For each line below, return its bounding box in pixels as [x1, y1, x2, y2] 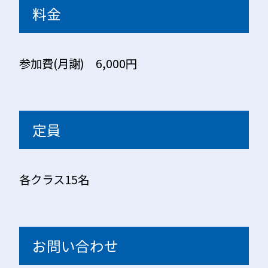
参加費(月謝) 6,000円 [19, 54, 138, 72]
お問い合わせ [32, 234, 119, 256]
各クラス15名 [19, 170, 90, 188]
